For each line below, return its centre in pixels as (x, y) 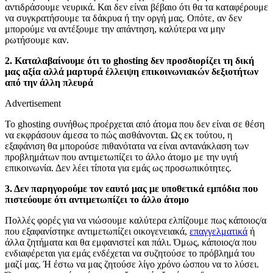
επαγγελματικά (218, 232)
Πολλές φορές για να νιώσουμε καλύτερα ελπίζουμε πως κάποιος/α (136, 221)
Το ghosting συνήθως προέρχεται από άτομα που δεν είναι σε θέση (135, 124)
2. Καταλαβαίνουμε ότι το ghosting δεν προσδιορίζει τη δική (129, 61)
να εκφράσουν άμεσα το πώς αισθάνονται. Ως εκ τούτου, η (119, 135)
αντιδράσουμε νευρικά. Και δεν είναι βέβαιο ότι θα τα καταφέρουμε (136, 7)
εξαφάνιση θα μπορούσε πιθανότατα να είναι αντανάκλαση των (127, 146)
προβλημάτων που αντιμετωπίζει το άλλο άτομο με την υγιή (121, 157)
